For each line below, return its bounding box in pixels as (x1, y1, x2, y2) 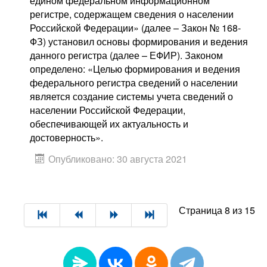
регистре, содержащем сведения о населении (30, 7, 234, 21)
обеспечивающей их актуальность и (30, 116, 188, 131)
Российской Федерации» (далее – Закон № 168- (30, 20, 241, 35)
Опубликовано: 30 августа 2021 (48, 151, 187, 166)
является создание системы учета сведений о (30, 89, 233, 103)
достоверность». (30, 130, 103, 144)
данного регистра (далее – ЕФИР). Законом (30, 48, 223, 62)
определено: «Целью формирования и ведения (30, 61, 240, 76)
